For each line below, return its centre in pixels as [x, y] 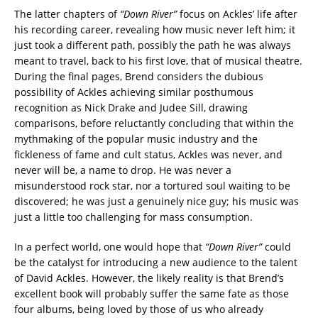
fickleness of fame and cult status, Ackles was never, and [148, 154]
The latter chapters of [67, 13]
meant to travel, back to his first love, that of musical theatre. [158, 60]
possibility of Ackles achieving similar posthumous [134, 92]
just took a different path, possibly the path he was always [153, 45]
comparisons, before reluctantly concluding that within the [154, 123]
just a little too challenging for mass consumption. [133, 216]
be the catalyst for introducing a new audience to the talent [156, 262]
